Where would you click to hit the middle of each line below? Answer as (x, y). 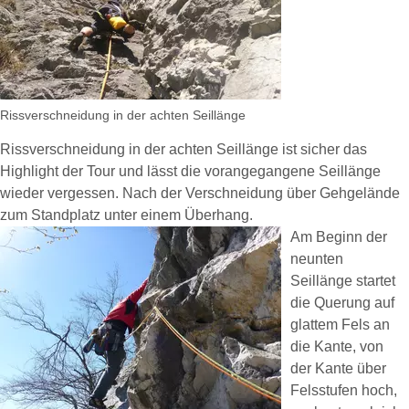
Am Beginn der (339, 237)
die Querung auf (342, 303)
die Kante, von (337, 346)
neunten (317, 259)
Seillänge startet (343, 281)
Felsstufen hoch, (344, 390)
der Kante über (338, 368)
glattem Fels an (340, 325)
